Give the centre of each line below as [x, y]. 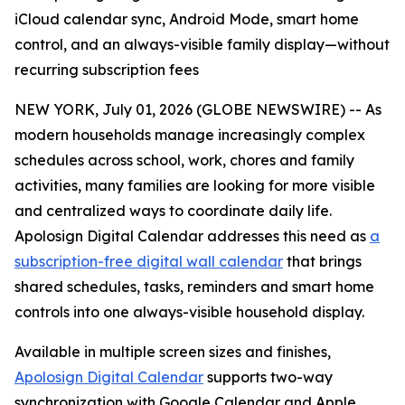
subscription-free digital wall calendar [149, 261]
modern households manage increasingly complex [190, 135]
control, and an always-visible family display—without [202, 44]
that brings [322, 261]
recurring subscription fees [107, 70]
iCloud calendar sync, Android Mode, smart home [187, 19]
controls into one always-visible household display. [189, 312]
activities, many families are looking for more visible [195, 185]
